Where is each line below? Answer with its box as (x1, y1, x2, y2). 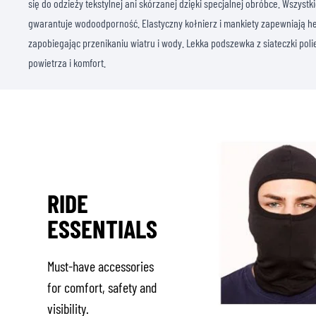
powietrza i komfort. (28, 56, 106, 69)
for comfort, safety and (47, 279, 157, 296)
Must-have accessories (47, 257, 154, 274)
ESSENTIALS (47, 213, 158, 243)
